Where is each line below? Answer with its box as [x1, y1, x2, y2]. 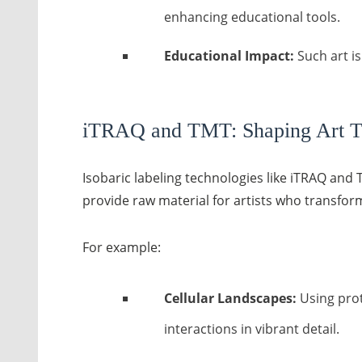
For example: [82, 238, 161, 256]
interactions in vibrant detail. [163, 320, 339, 338]
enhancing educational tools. [163, 8, 340, 26]
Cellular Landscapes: [163, 289, 297, 307]
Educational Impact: [163, 47, 294, 65]
